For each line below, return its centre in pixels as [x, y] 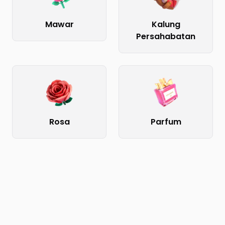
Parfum [166, 122]
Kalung [166, 24]
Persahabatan [166, 36]
